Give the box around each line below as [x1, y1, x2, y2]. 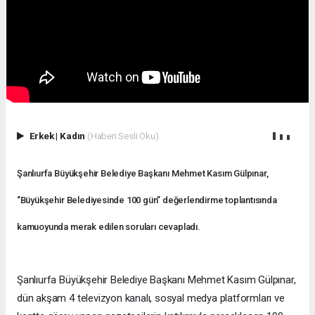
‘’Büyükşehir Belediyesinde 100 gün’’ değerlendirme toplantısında [17, 194, 277, 205]
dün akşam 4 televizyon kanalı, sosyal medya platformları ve [17, 291, 285, 304]
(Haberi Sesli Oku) [86, 129, 159, 141]
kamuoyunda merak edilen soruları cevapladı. [17, 221, 200, 232]
